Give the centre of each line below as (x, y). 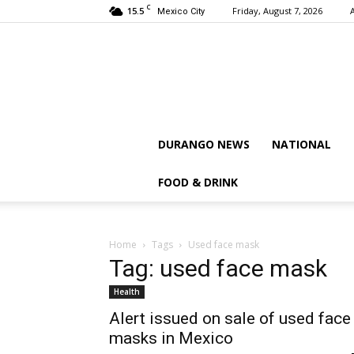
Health (127, 292)
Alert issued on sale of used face (230, 318)
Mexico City (181, 11)
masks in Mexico (171, 338)
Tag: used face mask (218, 268)
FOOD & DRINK (198, 182)
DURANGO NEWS (204, 144)
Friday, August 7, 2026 (277, 11)
